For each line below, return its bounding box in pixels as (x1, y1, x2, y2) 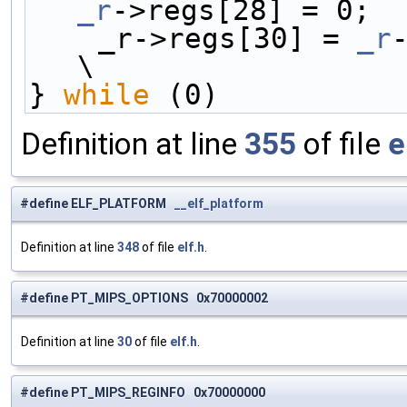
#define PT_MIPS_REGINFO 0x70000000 (20, 385, 265, 401)
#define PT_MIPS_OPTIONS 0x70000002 (20, 291, 268, 306)
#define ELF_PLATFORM (20, 196, 174, 212)
